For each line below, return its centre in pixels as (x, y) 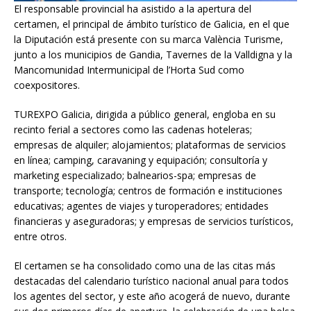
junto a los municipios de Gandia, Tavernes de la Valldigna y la (153, 54)
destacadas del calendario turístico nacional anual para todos (151, 280)
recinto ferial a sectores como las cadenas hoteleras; (133, 129)
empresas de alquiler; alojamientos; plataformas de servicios (150, 144)
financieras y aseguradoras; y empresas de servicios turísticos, (154, 221)
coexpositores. (47, 85)
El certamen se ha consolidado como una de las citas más (145, 265)
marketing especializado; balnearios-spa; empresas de (135, 175)
